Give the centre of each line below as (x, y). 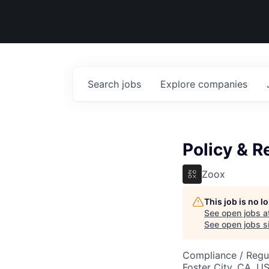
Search (105, 84)
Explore (179, 84)
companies (223, 84)
